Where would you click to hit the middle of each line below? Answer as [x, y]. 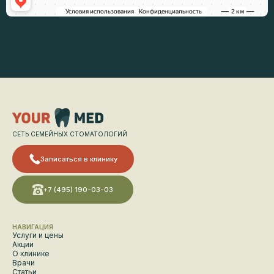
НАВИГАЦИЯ [33, 227]
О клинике [31, 254]
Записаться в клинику [79, 159]
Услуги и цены [38, 235]
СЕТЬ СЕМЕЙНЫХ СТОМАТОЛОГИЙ [70, 134]
